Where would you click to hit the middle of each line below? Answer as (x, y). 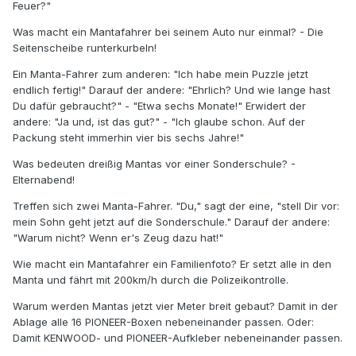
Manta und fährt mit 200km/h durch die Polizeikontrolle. (151, 280)
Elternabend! (44, 180)
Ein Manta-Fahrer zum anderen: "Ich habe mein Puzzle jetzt (161, 74)
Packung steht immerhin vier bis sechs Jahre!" (128, 138)
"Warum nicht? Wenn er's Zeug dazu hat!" (118, 238)
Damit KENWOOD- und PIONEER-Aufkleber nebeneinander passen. (178, 338)
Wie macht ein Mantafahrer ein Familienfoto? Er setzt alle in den (172, 264)
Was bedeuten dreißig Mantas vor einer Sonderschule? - (154, 164)
